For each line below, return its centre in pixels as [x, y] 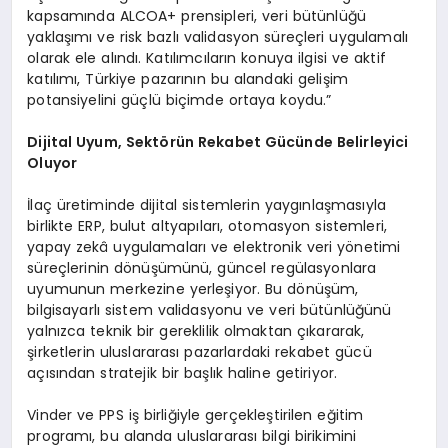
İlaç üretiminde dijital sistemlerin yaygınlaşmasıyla [207, 204]
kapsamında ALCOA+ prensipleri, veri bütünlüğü [196, 15]
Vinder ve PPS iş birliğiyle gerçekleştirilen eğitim [195, 414]
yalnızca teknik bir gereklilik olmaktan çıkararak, [196, 330]
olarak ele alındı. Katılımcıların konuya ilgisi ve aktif [206, 57]
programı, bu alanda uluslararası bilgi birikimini [192, 435]
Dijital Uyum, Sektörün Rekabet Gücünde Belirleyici [218, 141]
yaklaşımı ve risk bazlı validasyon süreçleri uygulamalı [217, 36]
